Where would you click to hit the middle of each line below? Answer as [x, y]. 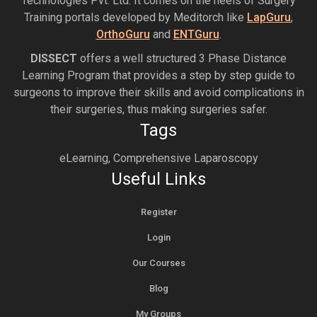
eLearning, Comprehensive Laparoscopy [158, 158]
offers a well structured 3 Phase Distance [182, 58]
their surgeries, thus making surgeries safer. [158, 109]
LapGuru [269, 17]
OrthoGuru [123, 34]
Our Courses [158, 263]
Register [158, 212]
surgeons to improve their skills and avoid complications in [158, 92]
